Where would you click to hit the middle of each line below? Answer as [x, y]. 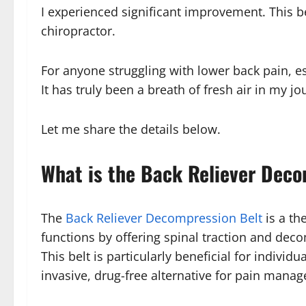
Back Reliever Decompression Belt [164, 218]
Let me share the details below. [131, 129]
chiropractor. [80, 31]
